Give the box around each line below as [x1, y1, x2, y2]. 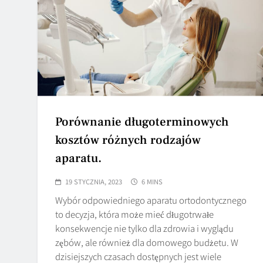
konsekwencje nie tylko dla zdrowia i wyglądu [55, 221, 234, 234]
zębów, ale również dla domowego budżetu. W [55, 235, 238, 248]
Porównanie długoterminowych [55, 113, 229, 130]
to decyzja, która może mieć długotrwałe [55, 207, 214, 220]
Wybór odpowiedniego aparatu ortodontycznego [55, 193, 247, 206]
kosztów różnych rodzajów [55, 131, 201, 148]
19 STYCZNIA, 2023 [65, 176, 122, 186]
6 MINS [141, 176, 163, 186]
